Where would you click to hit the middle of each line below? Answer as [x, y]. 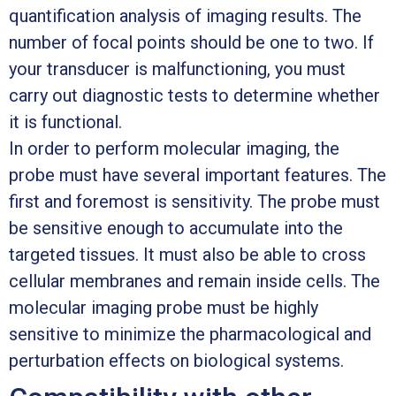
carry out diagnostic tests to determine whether [194, 95]
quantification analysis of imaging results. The [185, 15]
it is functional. [65, 122]
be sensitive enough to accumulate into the [176, 228]
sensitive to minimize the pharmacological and [190, 334]
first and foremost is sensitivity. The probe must [194, 201]
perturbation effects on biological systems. [176, 360]
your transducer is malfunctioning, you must [177, 69]
